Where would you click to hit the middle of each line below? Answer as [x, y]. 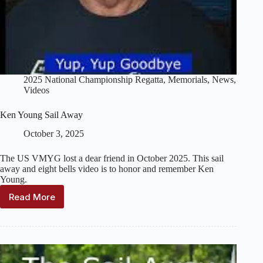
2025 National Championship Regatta [93, 79]
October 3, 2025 [54, 134]
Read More [32, 197]
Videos [36, 90]
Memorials [188, 79]
